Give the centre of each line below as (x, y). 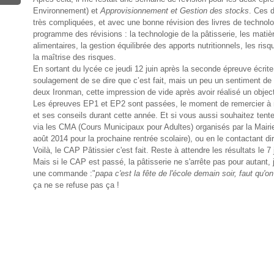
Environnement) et (67, 11)
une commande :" (64, 173)
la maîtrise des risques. (75, 57)
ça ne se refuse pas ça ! (76, 185)
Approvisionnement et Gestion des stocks (175, 11)
